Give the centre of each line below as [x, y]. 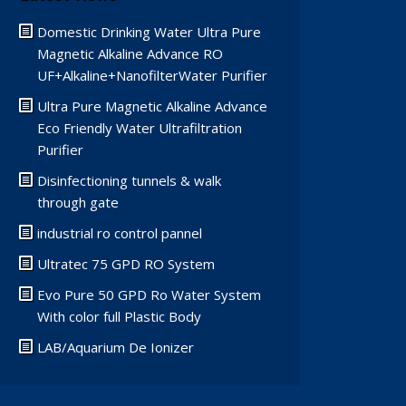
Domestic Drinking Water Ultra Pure [149, 32]
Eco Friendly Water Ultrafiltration [140, 128]
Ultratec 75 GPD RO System [126, 264]
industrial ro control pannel [120, 233]
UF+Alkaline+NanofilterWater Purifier [152, 76]
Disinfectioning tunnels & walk [129, 181]
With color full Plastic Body [119, 317]
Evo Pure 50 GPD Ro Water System [149, 295]
